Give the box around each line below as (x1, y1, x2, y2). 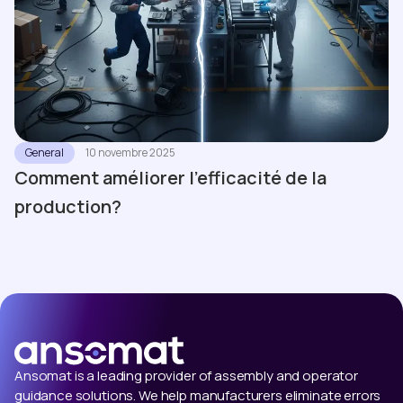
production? (14, 193, 121, 219)
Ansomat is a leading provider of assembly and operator (14, 365, 358, 385)
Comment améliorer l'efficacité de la (14, 165, 327, 190)
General (25, 144, 64, 160)
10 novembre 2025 (85, 144, 175, 160)
